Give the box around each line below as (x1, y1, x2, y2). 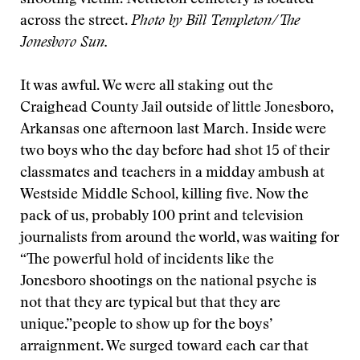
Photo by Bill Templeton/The (131, 14, 300, 29)
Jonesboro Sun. (20, 36, 108, 51)
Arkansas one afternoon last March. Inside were (20, 123, 326, 137)
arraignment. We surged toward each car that (20, 340, 309, 354)
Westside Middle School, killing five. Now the (20, 188, 309, 202)
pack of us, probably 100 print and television (20, 210, 304, 224)
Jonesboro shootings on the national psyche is (20, 275, 317, 289)
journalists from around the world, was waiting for (20, 231, 339, 246)
